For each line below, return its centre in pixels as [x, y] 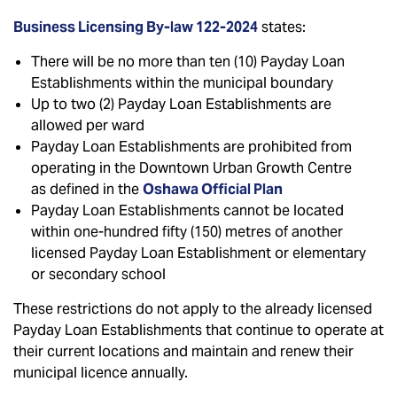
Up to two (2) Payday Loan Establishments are [181, 104]
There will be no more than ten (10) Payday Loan [188, 62]
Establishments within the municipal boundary [182, 83]
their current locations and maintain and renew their [183, 351]
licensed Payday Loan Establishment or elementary [198, 253]
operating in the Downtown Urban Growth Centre [191, 168]
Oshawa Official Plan [213, 189]
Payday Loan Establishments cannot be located [187, 210]
